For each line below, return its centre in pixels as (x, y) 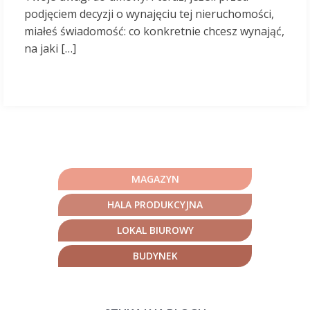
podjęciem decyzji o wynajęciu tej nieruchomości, (149, 14)
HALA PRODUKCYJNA (155, 204)
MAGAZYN (155, 179)
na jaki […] (50, 48)
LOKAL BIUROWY (155, 230)
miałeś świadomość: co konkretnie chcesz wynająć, (154, 31)
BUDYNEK (155, 256)
